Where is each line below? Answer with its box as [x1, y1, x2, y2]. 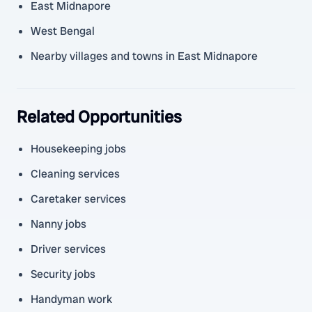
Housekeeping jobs [31, 141, 126, 156]
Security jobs [31, 267, 95, 281]
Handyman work [31, 292, 112, 306]
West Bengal [31, 24, 95, 38]
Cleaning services [31, 166, 120, 181]
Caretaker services [31, 192, 126, 206]
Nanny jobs [31, 217, 86, 231]
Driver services [31, 242, 106, 256]
